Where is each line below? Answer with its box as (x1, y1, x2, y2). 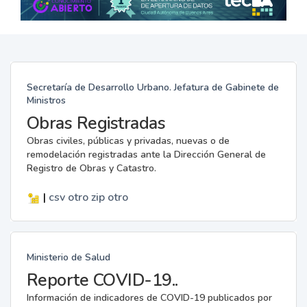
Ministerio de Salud (26, 250, 110, 264)
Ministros (26, 93, 66, 107)
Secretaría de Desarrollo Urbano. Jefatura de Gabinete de (26, 80, 279, 94)
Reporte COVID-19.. (26, 268, 178, 292)
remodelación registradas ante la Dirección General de (26, 147, 266, 161)
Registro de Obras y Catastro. (26, 161, 156, 175)
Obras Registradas (26, 111, 165, 135)
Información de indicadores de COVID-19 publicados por (26, 291, 272, 304)
